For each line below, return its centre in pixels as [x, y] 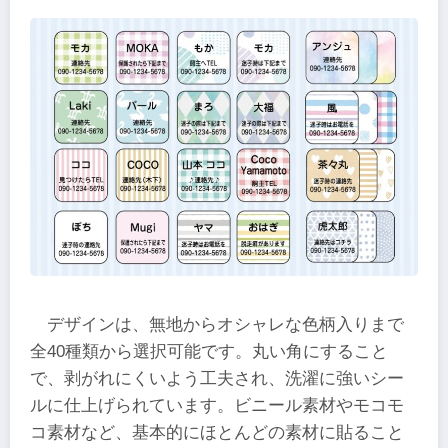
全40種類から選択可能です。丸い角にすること [209, 352]
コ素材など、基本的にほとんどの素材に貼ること [217, 433]
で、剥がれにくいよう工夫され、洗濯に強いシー [217, 379]
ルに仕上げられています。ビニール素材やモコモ [217, 406]
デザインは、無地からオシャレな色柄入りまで [226, 325]
